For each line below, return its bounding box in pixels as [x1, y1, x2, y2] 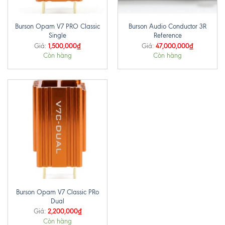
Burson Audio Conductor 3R [129, 23, 206, 31]
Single [49, 32, 66, 40]
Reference [153, 32, 182, 40]
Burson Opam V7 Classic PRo [16, 188, 99, 196]
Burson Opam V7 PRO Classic [15, 23, 100, 31]
